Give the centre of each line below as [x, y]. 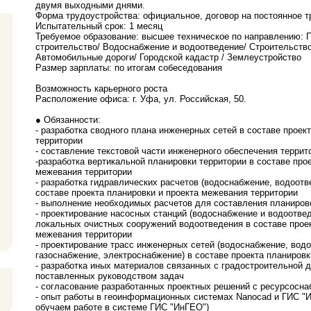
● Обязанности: [68, 120]
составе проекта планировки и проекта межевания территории [167, 193]
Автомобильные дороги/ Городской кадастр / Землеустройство [168, 58]
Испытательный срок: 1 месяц [99, 26]
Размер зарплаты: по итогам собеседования [129, 68]
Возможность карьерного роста [101, 89]
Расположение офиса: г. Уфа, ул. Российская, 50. [141, 99]
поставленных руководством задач [110, 276]
